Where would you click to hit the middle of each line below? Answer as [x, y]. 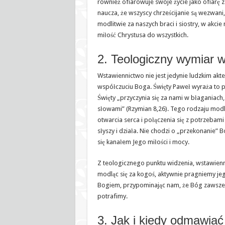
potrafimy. [112, 196]
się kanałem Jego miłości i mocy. [143, 142]
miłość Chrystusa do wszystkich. [143, 35]
